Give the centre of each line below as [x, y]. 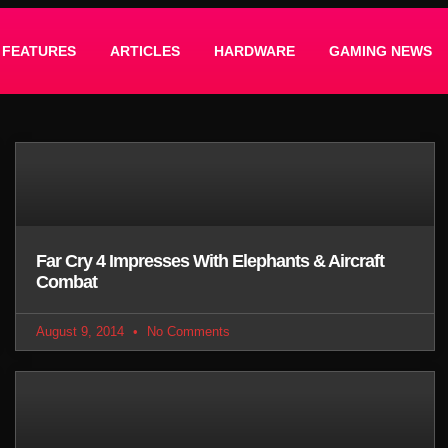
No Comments [187, 332]
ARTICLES [144, 51]
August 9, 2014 [82, 332]
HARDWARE [254, 51]
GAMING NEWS [380, 51]
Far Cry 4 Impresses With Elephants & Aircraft [210, 261]
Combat [67, 282]
